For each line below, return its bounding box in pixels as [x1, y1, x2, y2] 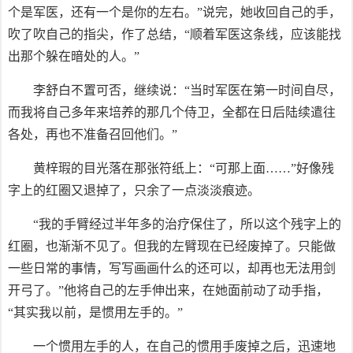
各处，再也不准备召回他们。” [8, 128, 177, 141]
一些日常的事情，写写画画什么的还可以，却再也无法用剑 [8, 262, 336, 275]
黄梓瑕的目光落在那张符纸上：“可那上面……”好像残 [33, 162, 334, 175]
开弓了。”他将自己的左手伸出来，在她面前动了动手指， [8, 284, 329, 297]
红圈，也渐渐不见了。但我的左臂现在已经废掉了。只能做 [8, 240, 336, 253]
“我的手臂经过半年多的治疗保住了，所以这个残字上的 [33, 217, 341, 231]
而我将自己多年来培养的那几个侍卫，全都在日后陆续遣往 [8, 106, 336, 119]
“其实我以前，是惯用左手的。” [8, 306, 183, 319]
